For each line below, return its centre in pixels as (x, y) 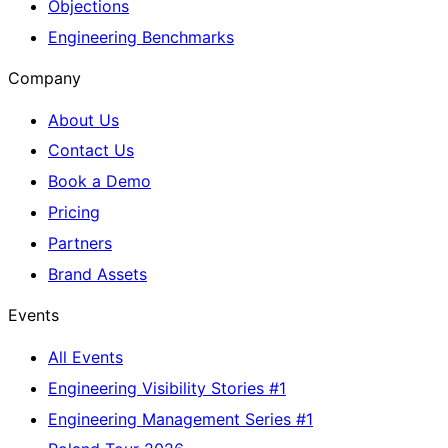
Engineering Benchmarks (141, 36)
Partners (80, 243)
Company (44, 78)
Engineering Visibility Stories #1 (167, 387)
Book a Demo (99, 181)
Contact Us (91, 150)
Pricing (74, 212)
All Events (85, 356)
